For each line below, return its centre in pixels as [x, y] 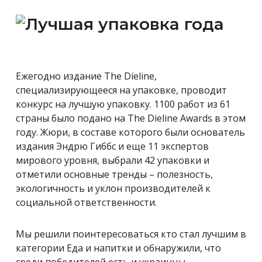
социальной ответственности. [86, 202]
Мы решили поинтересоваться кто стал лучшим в [131, 234]
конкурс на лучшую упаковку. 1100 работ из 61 [123, 104]
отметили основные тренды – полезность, [114, 174]
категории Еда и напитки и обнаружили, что [118, 248]
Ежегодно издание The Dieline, [86, 76]
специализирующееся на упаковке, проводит [121, 90]
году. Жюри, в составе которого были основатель [130, 132]
